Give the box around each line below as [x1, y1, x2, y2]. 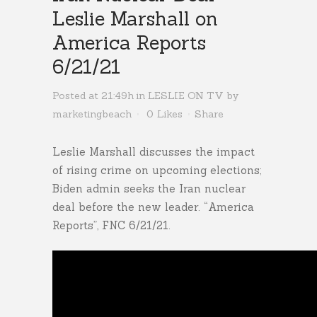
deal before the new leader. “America [52, 200, 254, 214]
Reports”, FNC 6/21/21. [52, 219, 171, 232]
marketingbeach [52, 108, 132, 120]
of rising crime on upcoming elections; [52, 163, 262, 177]
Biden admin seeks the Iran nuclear [52, 182, 246, 195]
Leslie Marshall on [52, 6, 218, 30]
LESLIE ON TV [148, 89, 224, 102]
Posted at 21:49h [52, 89, 134, 102]
